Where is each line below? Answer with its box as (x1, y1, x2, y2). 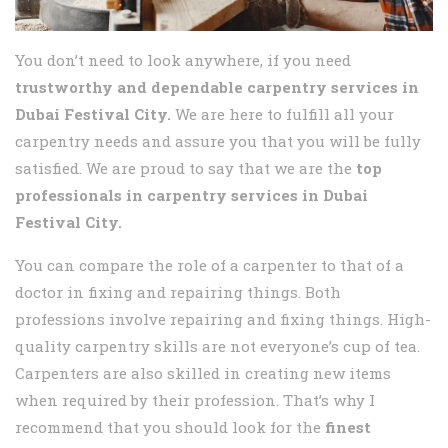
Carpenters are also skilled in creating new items (15, 363, 391, 384)
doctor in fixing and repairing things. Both (15, 282, 341, 303)
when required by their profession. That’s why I (15, 390, 375, 411)
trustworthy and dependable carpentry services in (15, 77, 419, 98)
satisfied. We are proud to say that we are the (15, 158, 356, 179)
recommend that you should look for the (15, 417, 325, 438)
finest (325, 417, 371, 438)
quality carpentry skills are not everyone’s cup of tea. (15, 336, 420, 357)
